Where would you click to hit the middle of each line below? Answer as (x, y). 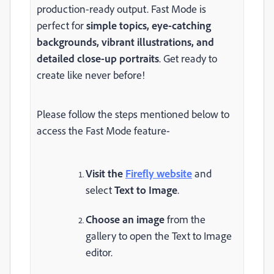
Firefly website (159, 173)
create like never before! (91, 75)
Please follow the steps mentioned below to (133, 114)
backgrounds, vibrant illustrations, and (125, 42)
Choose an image (125, 219)
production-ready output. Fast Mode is (121, 9)
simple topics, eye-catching (149, 25)
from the (186, 219)
